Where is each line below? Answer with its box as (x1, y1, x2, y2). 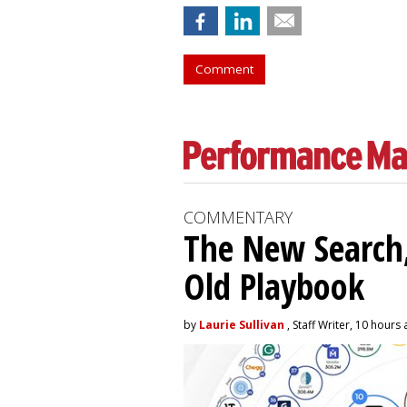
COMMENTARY (184, 206, 293, 228)
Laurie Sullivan (199, 317, 284, 333)
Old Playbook (184, 262, 364, 310)
